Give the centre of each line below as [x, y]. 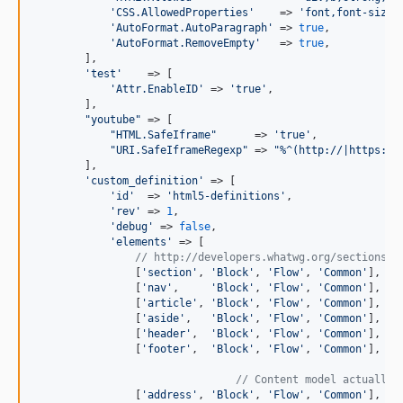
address [170, 395]
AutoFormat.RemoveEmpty [185, 43]
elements [141, 242]
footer [166, 349]
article [170, 303]
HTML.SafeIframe [163, 135]
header [166, 334]
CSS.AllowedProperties [182, 13]
